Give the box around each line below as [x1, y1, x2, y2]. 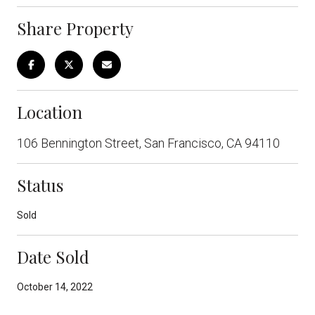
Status [17, 173, 63, 196]
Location [17, 100, 82, 123]
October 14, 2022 [17, 281, 93, 292]
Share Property [17, 16, 134, 39]
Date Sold [17, 245, 89, 268]
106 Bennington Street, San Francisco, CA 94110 [17, 135, 280, 150]
